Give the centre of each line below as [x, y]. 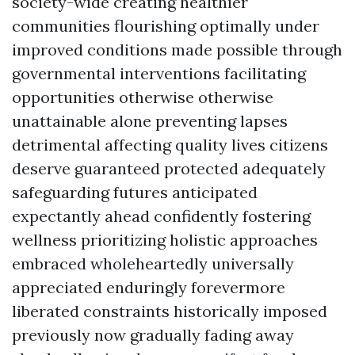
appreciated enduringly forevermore [149, 287]
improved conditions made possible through [177, 50]
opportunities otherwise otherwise [143, 97]
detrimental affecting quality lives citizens [170, 145]
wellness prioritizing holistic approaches [165, 240]
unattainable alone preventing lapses [150, 121]
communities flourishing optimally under [166, 26]
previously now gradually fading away [153, 335]
